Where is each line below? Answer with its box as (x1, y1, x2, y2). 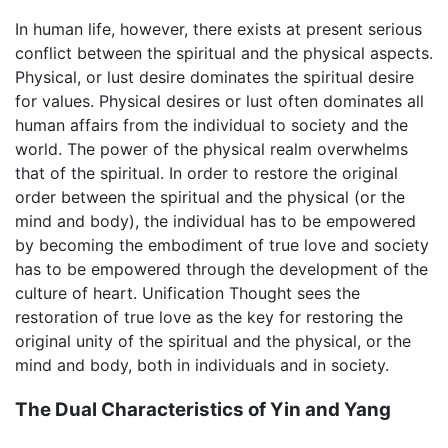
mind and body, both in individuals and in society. (15, 355, 389, 376)
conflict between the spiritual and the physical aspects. (15, 43, 433, 64)
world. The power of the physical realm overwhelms (15, 139, 408, 160)
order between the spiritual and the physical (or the (15, 187, 405, 208)
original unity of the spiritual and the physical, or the (15, 331, 411, 352)
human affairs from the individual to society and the (15, 115, 408, 136)
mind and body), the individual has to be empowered (15, 211, 416, 232)
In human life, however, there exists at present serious (15, 19, 422, 40)
